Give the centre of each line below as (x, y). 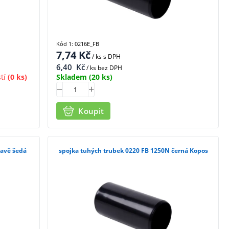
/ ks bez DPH (104, 67)
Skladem (72, 77)
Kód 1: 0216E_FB (78, 43)
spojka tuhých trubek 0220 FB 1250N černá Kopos (133, 151)
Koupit (91, 111)
